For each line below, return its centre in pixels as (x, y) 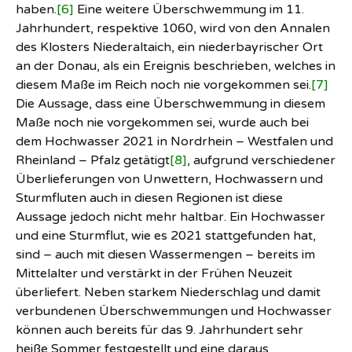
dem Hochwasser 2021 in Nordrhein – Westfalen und (174, 141)
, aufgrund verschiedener (261, 160)
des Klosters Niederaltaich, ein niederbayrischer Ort (169, 47)
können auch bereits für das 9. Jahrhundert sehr (159, 330)
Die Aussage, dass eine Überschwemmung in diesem (170, 104)
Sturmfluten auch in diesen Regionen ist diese (149, 198)
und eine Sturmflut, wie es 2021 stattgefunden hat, (166, 236)
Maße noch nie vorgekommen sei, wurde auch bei (162, 123)
